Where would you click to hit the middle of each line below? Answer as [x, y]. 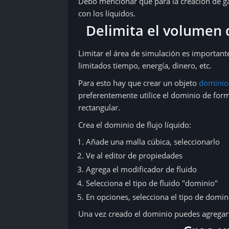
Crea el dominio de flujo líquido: [135, 125]
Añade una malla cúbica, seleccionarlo [153, 142]
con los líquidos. [107, 13]
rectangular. [99, 107]
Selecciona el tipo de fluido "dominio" [152, 183]
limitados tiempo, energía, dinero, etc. [145, 65]
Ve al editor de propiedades [134, 155]
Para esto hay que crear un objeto [139, 83]
